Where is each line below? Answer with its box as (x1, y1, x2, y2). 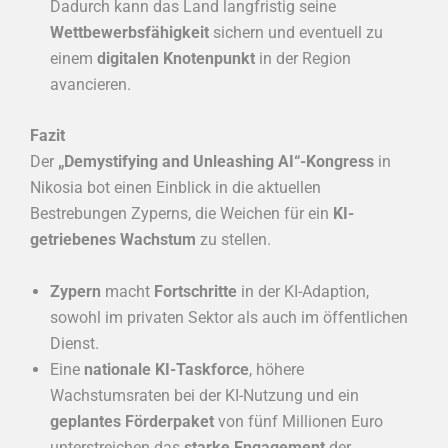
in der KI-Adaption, (237, 281, 369, 301)
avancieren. (50, 74, 131, 94)
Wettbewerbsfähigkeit (50, 22, 209, 42)
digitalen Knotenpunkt (97, 48, 255, 68)
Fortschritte (154, 281, 237, 301)
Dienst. (50, 333, 99, 353)
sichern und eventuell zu (209, 22, 383, 42)
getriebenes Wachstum (30, 230, 196, 250)
